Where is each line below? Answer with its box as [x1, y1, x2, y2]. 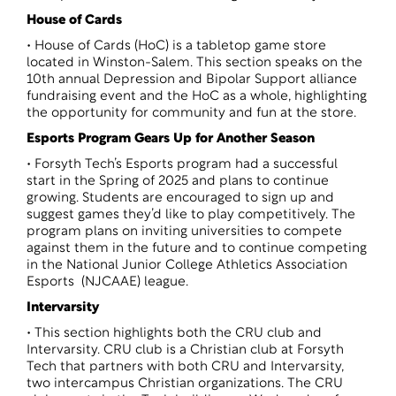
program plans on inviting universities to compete [27, 225, 342, 239]
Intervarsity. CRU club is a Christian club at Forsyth [27, 344, 344, 357]
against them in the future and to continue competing [27, 242, 367, 255]
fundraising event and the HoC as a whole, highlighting [27, 90, 367, 103]
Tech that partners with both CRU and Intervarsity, [27, 361, 344, 374]
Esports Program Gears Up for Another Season [27, 133, 315, 146]
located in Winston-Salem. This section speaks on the [27, 57, 362, 70]
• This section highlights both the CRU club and [27, 327, 322, 340]
